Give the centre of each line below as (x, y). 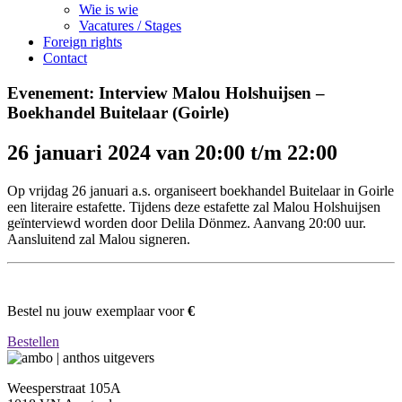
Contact (65, 58)
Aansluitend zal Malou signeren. (99, 239)
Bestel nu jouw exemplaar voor (97, 311)
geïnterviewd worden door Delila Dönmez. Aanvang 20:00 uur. (187, 223)
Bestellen (33, 342)
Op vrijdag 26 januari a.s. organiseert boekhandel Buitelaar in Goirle (201, 190)
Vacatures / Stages (130, 26)
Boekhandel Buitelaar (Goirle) (118, 112)
